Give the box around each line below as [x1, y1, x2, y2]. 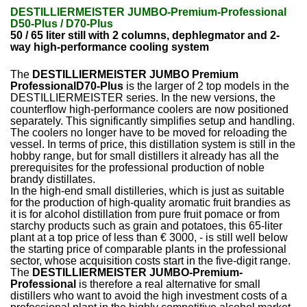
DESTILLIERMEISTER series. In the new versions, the [10, 91, 276, 103]
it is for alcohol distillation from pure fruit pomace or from [10, 208, 280, 220]
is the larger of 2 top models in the [123, 79, 290, 92]
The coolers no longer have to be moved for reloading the [10, 126, 288, 138]
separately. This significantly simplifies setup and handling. [10, 114, 295, 127]
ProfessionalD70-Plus [10, 79, 124, 92]
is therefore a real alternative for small [76, 278, 261, 290]
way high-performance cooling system [10, 40, 210, 53]
